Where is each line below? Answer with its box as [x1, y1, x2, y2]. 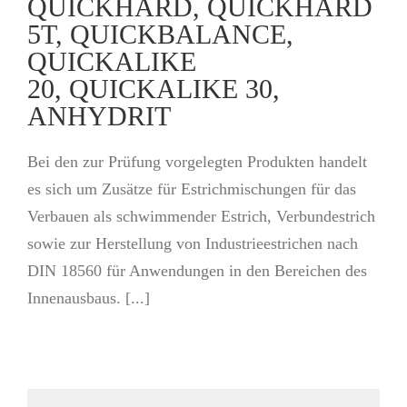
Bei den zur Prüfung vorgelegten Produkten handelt [27, 153, 367, 171]
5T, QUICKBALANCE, [27, 19, 293, 49]
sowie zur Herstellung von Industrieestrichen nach [27, 234, 358, 253]
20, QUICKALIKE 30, [27, 74, 287, 104]
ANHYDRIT [27, 101, 171, 131]
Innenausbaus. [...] [27, 289, 150, 307]
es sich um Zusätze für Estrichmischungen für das [27, 180, 356, 198]
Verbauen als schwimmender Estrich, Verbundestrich [27, 207, 375, 225]
